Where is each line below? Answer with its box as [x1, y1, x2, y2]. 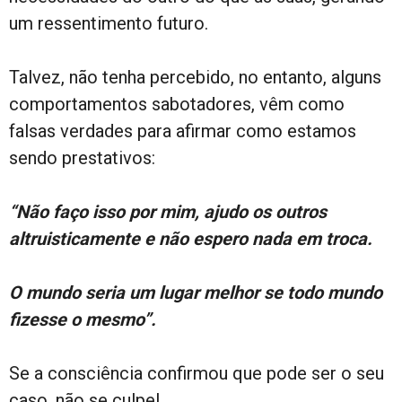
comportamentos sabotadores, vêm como [9, 93, 345, 116]
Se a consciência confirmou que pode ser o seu [9, 363, 384, 385]
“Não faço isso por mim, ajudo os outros [9, 201, 327, 223]
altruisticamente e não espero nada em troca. [9, 228, 372, 250]
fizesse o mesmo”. [9, 309, 156, 331]
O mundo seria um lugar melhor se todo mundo [9, 282, 382, 304]
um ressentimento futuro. [9, 13, 208, 35]
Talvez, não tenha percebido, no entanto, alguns [9, 66, 381, 89]
